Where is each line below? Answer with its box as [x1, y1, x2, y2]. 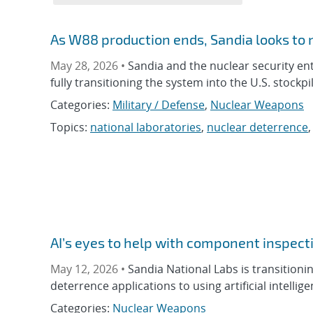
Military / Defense [112, 97, 205, 112]
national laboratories [90, 119, 201, 135]
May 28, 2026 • [50, 58, 128, 73]
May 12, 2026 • [50, 261, 128, 277]
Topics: [50, 119, 90, 135]
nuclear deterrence [207, 119, 308, 135]
